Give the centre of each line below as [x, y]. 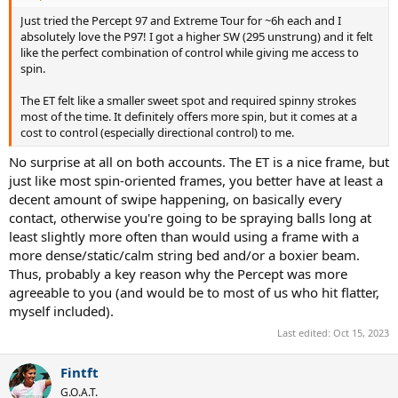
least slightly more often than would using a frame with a [184, 236]
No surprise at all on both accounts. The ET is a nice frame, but [199, 162]
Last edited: [305, 332]
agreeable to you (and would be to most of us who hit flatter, [194, 292]
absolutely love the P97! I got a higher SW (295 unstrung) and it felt [197, 36]
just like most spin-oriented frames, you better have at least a [196, 180]
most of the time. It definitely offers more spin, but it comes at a [189, 116]
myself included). [61, 311]
